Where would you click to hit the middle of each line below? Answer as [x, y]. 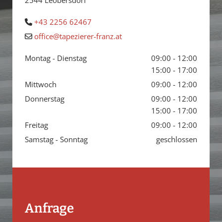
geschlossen [177, 139]
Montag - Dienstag [56, 58]
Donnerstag [45, 99]
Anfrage [49, 208]
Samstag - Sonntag [56, 139]
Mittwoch [41, 84]
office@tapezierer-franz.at [78, 36]
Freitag [36, 125]
